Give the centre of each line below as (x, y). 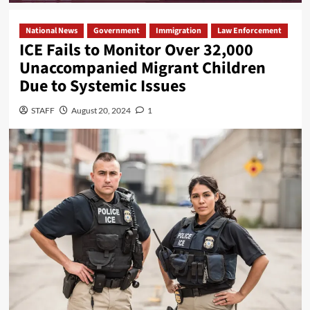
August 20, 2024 (101, 110)
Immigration (178, 30)
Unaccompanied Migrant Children (142, 68)
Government (116, 30)
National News (51, 30)
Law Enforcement (249, 30)
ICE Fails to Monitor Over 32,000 (136, 50)
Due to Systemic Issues (102, 86)
